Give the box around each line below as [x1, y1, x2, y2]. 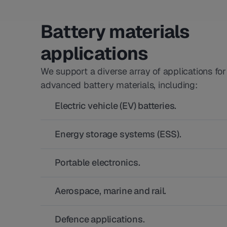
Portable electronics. [55, 157, 140, 168]
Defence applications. [55, 213, 145, 225]
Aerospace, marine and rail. [55, 185, 167, 197]
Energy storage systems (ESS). [55, 128, 181, 140]
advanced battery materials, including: [41, 79, 198, 91]
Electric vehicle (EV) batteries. [55, 100, 177, 111]
